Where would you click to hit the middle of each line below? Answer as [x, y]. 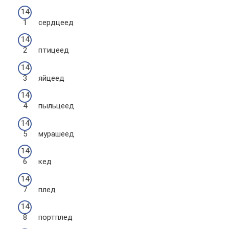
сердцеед [56, 22]
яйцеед [51, 78]
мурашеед [56, 134]
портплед [55, 217]
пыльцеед [56, 106]
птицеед [54, 50]
